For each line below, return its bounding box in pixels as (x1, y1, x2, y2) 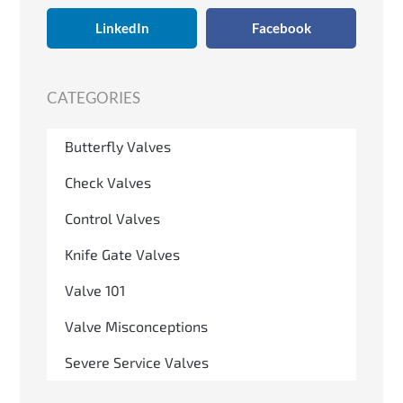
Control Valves (65, 209, 160, 227)
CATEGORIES (47, 87, 140, 107)
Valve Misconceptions (65, 317, 208, 335)
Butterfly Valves (65, 137, 171, 155)
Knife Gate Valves (65, 245, 180, 263)
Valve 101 (65, 281, 125, 299)
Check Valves (65, 173, 151, 191)
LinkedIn (94, 20, 149, 37)
